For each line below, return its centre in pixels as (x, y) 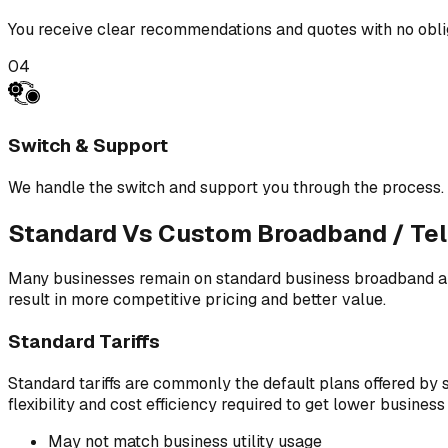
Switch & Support (88, 145)
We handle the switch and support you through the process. (226, 187)
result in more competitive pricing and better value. (197, 300)
